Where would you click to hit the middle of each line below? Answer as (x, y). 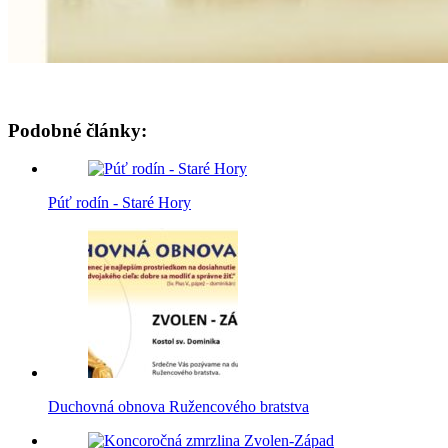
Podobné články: (77, 130)
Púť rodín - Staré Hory (119, 203)
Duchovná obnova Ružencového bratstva (178, 407)
